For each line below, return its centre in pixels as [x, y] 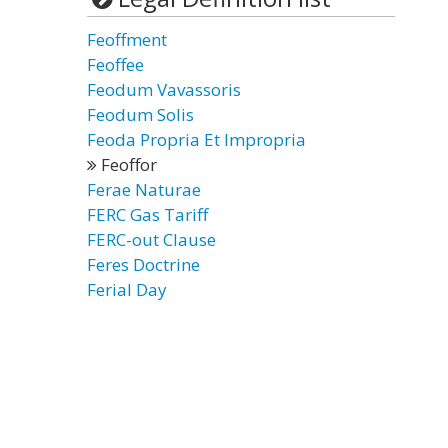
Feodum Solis [140, 114]
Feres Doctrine [143, 264]
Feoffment [127, 39]
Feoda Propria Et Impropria [196, 139]
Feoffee [115, 64]
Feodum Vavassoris [164, 89]
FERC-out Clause [151, 239]
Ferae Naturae [144, 189]
